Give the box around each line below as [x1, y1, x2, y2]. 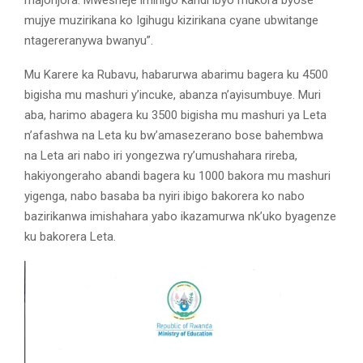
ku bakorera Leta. [24, 229, 116, 245]
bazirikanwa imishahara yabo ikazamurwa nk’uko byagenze [24, 209, 336, 224]
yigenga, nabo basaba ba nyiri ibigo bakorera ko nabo [24, 189, 305, 204]
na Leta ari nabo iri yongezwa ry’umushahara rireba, [24, 148, 297, 164]
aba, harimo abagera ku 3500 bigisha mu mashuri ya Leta [24, 108, 327, 123]
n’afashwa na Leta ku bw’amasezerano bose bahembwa [24, 128, 323, 143]
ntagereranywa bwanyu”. [24, 33, 153, 49]
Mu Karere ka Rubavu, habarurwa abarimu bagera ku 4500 [24, 67, 328, 83]
